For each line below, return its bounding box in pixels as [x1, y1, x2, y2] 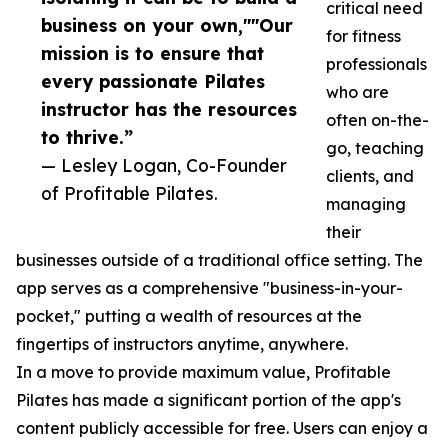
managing [326, 194, 406, 215]
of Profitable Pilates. [41, 182, 218, 205]
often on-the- [326, 110, 429, 131]
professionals [326, 54, 427, 75]
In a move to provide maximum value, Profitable [16, 362, 391, 383]
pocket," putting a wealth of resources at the [16, 306, 362, 327]
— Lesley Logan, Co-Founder [41, 154, 287, 177]
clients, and [326, 166, 414, 187]
